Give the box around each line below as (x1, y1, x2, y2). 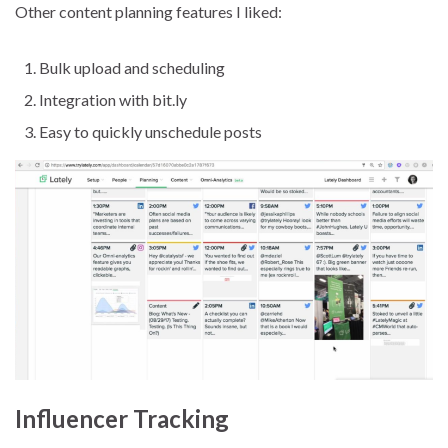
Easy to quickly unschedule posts (39, 121, 262, 141)
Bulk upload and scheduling (39, 57, 225, 77)
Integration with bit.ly (39, 89, 187, 109)
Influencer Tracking (15, 403, 229, 433)
